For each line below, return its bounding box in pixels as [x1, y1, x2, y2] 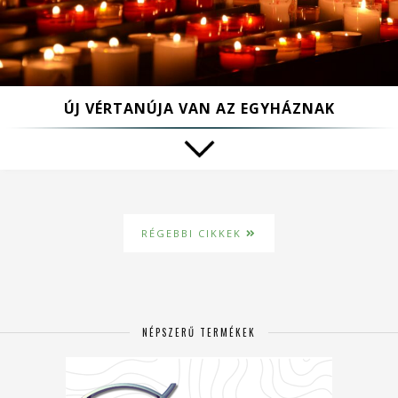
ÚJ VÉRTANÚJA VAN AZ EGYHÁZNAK [63, 98, 335, 118]
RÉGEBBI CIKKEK [141, 226, 246, 240]
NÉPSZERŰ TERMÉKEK [142, 324, 256, 339]
